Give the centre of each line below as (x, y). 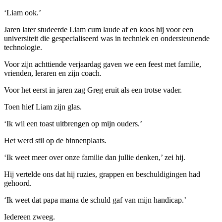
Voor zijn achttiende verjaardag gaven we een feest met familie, (103, 64)
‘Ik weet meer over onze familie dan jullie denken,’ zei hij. (95, 157)
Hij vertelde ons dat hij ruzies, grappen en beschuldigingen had (102, 174)
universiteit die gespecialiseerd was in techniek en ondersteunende (107, 38)
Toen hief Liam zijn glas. (43, 107)
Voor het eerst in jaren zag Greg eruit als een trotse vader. (93, 90)
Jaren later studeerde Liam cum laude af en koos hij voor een (99, 29)
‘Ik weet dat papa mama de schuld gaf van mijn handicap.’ (95, 200)
